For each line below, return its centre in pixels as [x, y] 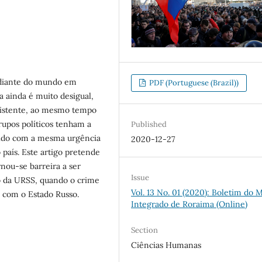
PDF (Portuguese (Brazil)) [193, 83]
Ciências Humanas [166, 245]
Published [149, 125]
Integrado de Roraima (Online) [189, 204]
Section [145, 230]
